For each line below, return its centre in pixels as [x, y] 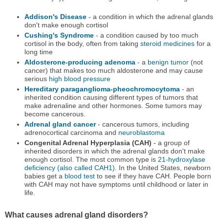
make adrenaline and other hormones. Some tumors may [113, 106]
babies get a [44, 176]
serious [36, 79]
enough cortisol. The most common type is [91, 160]
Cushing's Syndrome [59, 35]
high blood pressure [79, 79]
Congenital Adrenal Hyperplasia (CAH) [88, 143]
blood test [79, 176]
